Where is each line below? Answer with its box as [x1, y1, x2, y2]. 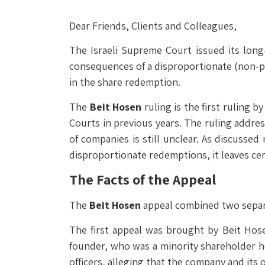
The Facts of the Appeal [69, 170, 216, 189]
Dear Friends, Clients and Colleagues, [69, 19, 237, 33]
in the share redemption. [69, 75, 180, 89]
